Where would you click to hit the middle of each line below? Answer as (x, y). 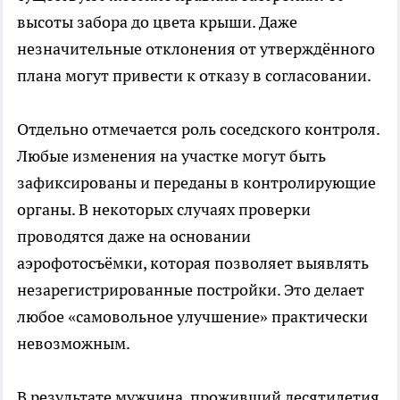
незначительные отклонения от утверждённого (196, 48)
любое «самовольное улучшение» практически (192, 316)
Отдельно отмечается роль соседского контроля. (198, 129)
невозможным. (74, 343)
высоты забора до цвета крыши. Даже (157, 21)
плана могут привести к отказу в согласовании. (194, 75)
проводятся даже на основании (134, 236)
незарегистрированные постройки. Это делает (191, 289)
